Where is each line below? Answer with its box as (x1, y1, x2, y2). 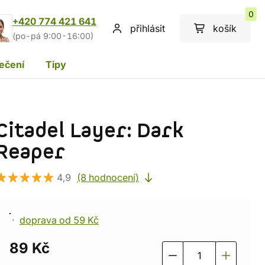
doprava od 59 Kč (20, 214, 99, 226)
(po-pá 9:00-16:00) (12, 31, 93, 41)
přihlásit (130, 22, 165, 34)
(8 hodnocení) (77, 172, 139, 183)
